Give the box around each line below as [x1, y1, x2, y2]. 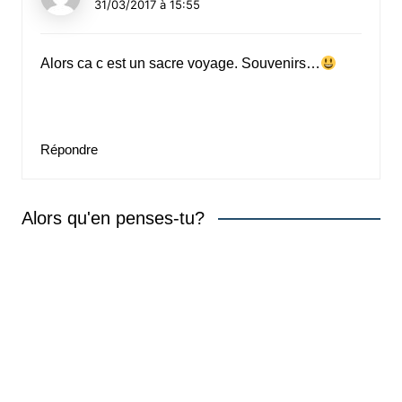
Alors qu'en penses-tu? [21, 208, 205, 229]
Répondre [39, 142, 98, 158]
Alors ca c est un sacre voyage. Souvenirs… [39, 56, 320, 72]
